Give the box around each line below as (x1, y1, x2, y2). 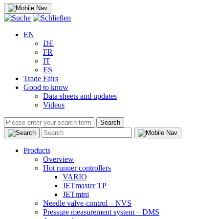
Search (100, 119, 120, 126)
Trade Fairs (23, 74, 58, 83)
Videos (43, 101, 65, 109)
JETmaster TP (63, 181, 107, 190)
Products (23, 146, 50, 154)
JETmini (63, 190, 89, 198)
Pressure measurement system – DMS (43, 208, 159, 216)
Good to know (23, 83, 68, 91)
